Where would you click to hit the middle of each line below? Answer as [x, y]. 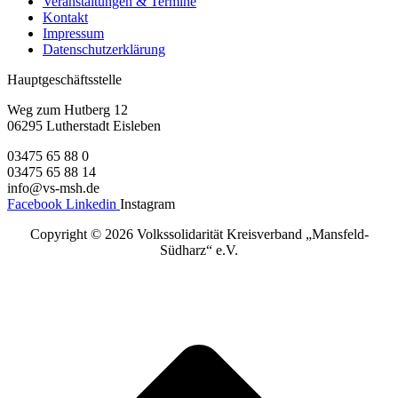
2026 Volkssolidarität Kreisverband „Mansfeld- [236, 235]
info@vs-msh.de [53, 188]
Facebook [35, 204]
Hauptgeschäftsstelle [64, 80]
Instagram [147, 204]
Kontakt [65, 18]
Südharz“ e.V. [199, 251]
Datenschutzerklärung [104, 50]
